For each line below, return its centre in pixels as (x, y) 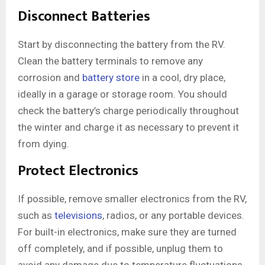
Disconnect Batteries (84, 17)
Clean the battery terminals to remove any (110, 61)
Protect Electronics (78, 171)
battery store (111, 78)
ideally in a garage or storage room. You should (122, 94)
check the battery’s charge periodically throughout (128, 111)
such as (36, 216)
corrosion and (50, 78)
